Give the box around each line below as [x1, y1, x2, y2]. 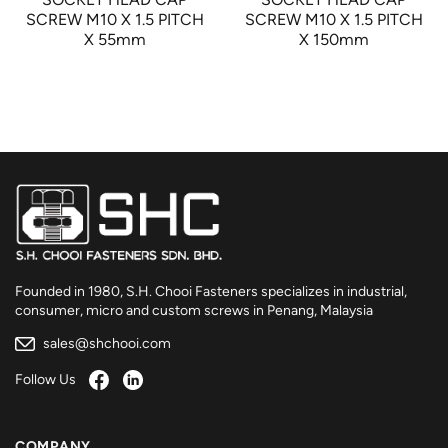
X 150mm [298, 30, 369, 50]
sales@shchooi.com [40, 334, 171, 352]
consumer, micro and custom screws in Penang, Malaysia [15, 301, 373, 319]
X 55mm [83, 30, 146, 50]
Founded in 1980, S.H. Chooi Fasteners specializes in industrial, [15, 282, 407, 300]
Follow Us [15, 370, 79, 388]
